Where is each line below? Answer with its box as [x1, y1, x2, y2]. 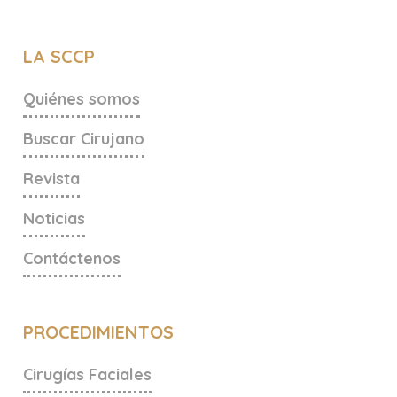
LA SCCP [23, 45, 95, 68]
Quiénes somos [23, 89, 140, 110]
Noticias [23, 208, 85, 230]
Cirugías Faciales [23, 364, 152, 385]
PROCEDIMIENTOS [23, 321, 174, 344]
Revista [23, 168, 80, 190]
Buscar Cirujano [23, 128, 144, 150]
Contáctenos [23, 248, 121, 269]
